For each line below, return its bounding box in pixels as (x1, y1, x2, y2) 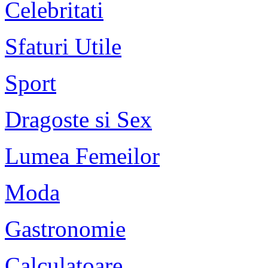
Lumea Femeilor (5, 142, 160, 169)
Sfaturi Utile (5, 33, 121, 59)
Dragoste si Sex (5, 106, 152, 132)
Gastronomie (5, 215, 126, 242)
